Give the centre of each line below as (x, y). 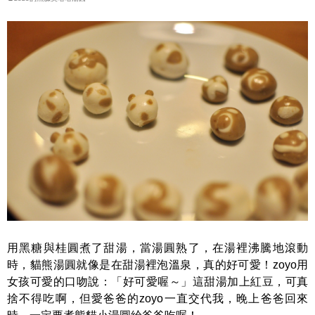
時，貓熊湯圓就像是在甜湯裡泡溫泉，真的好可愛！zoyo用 (157, 264)
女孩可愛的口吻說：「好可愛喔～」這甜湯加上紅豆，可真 (157, 281)
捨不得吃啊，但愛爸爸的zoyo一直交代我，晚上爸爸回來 (157, 298)
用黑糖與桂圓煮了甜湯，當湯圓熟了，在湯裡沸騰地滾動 (157, 247)
